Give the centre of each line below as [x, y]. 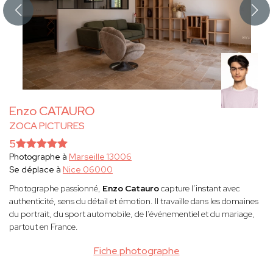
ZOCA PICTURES [47, 126]
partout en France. [44, 227]
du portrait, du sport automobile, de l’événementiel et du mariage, [132, 214]
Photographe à [39, 157]
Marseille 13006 [100, 157]
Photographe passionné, [56, 189]
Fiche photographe [136, 251]
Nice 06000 [88, 170]
